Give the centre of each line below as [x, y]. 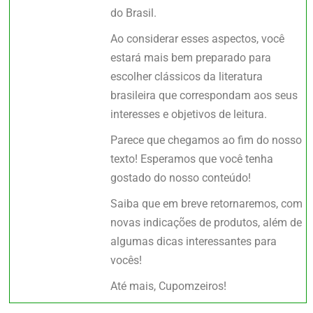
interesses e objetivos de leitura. [189, 114]
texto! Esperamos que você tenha [192, 159]
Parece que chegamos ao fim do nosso [206, 140]
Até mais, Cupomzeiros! [169, 286]
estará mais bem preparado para [191, 57]
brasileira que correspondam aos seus [204, 95]
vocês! [126, 260]
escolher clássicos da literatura [187, 76]
